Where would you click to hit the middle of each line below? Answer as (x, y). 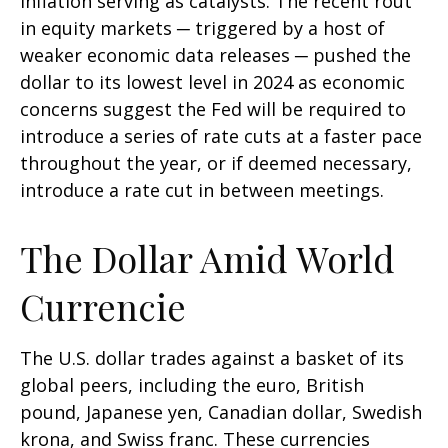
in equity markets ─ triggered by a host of (202, 28)
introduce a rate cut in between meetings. (202, 190)
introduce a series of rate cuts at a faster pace (221, 136)
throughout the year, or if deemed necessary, (216, 163)
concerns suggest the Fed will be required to (213, 109)
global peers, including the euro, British (192, 385)
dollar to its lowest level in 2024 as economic (212, 82)
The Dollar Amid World (207, 258)
